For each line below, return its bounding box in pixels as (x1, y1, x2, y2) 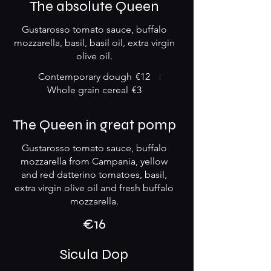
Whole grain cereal (47, 84, 128, 96)
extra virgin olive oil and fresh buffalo (15, 182, 174, 194)
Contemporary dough (38, 71, 132, 82)
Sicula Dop (60, 246, 128, 263)
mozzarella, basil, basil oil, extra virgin (13, 37, 175, 48)
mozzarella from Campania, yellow (21, 155, 168, 167)
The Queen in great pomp (12, 116, 176, 134)
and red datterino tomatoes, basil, (21, 169, 167, 180)
